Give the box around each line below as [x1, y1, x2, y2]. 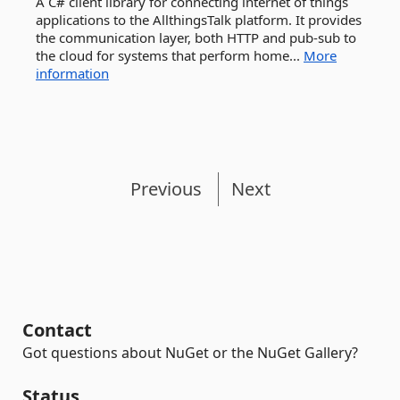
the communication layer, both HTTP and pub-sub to [36, 29, 356, 46]
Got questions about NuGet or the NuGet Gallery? [22, 343, 358, 362]
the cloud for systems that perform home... [36, 46, 304, 64]
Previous [129, 177, 202, 201]
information [36, 64, 109, 82]
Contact [22, 318, 92, 342]
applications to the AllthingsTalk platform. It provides [36, 11, 362, 29]
